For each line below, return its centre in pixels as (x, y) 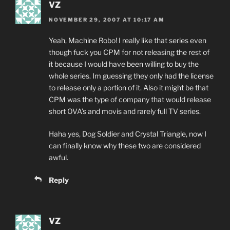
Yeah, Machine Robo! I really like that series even (128, 40)
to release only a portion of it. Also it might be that (129, 87)
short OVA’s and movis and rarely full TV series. (125, 111)
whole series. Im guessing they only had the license (131, 75)
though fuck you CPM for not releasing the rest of (129, 52)
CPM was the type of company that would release (130, 99)
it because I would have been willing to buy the (124, 64)
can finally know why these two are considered (125, 145)
